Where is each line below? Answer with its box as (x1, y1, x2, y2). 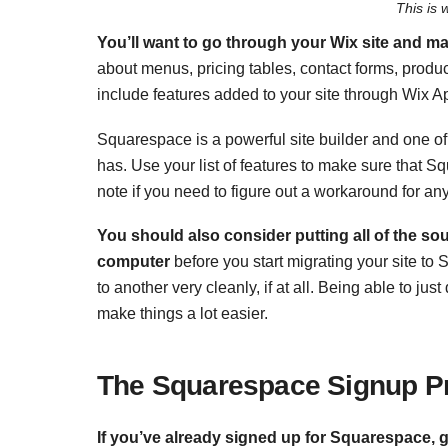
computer (97, 253, 170, 271)
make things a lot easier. (97, 305, 268, 323)
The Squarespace (97, 369, 328, 401)
